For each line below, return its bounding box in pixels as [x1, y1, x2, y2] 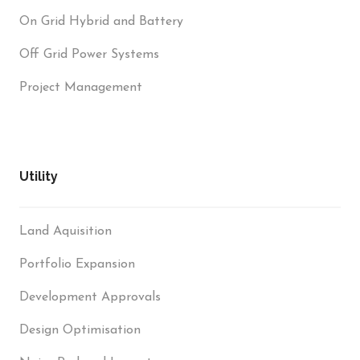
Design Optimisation [19, 324, 141, 337]
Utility [19, 169, 58, 185]
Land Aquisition [19, 225, 112, 239]
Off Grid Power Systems [19, 48, 159, 62]
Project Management [19, 81, 142, 95]
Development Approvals [19, 291, 161, 305]
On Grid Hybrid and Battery [19, 15, 183, 29]
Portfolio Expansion [19, 258, 135, 272]
